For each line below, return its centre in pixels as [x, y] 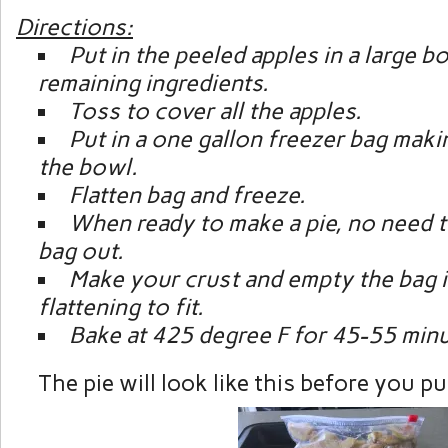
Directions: [74, 27]
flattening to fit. [120, 307]
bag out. [83, 251]
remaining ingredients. [153, 83]
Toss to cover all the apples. [217, 111]
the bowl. [87, 167]
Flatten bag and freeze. [189, 195]
